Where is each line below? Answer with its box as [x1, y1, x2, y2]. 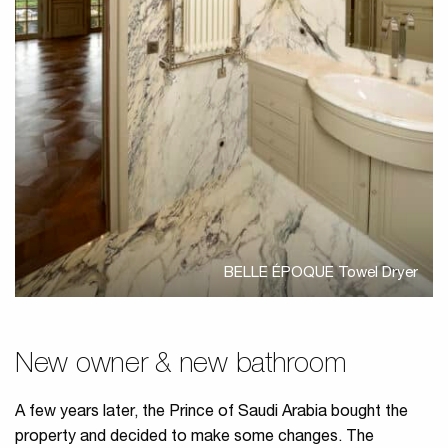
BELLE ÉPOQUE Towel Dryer [224, 266, 418, 282]
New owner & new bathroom [15, 352, 347, 381]
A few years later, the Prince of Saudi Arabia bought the [15, 405, 408, 422]
